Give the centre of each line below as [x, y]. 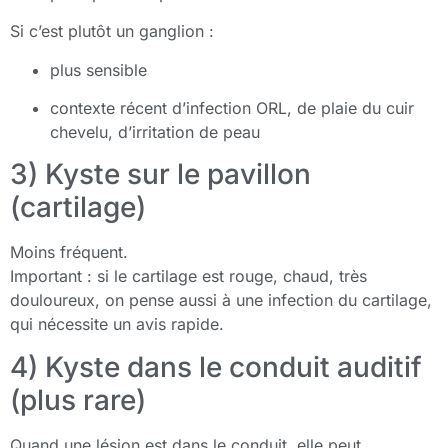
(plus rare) [78, 399]
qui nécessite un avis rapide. [117, 324]
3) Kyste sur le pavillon [160, 174]
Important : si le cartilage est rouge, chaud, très [188, 276]
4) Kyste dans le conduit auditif [216, 366]
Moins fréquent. [69, 252]
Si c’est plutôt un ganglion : [112, 31]
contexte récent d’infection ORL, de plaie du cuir [232, 107]
